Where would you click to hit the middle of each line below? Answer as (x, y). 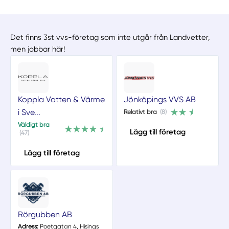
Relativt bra (140, 112)
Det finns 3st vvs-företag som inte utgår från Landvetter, (110, 38)
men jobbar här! (38, 49)
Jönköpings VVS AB (159, 100)
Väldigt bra (33, 124)
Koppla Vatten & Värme (61, 100)
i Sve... (29, 112)
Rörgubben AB (45, 214)
